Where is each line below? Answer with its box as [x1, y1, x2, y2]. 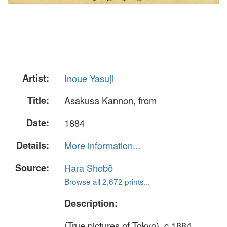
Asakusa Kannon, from [64, 94, 157, 107]
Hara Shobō [64, 161, 113, 174]
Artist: [22, 71, 49, 85]
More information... [64, 138, 140, 152]
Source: [15, 161, 49, 174]
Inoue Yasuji [64, 71, 113, 85]
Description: [64, 196, 118, 210]
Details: [16, 138, 49, 152]
